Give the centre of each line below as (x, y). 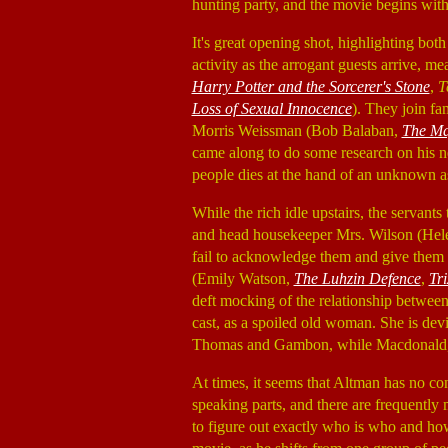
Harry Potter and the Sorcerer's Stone (310, 86)
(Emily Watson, (242, 278)
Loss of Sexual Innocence (271, 108)
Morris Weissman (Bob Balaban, (296, 130)
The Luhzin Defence (357, 278)
